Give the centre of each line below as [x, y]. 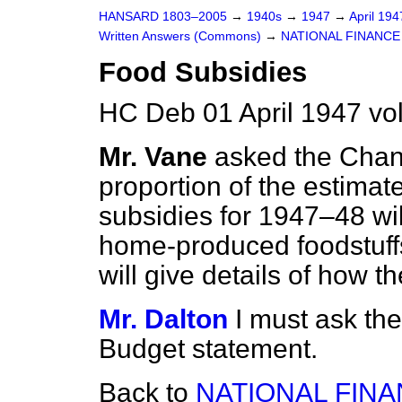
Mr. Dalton [163, 319]
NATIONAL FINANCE [341, 36]
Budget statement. [208, 349]
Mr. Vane [153, 157]
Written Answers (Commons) [182, 36]
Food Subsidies [203, 72]
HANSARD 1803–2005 [163, 17]
